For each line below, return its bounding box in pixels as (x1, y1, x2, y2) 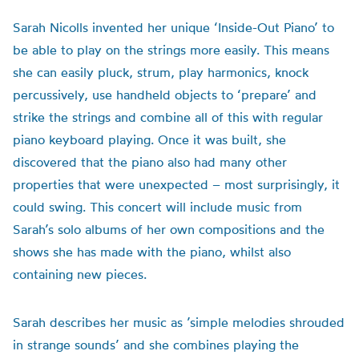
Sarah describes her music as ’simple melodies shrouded (13, 314, 345, 330)
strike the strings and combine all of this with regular (13, 109, 323, 125)
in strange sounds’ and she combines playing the (13, 337, 299, 353)
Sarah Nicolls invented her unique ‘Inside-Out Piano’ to (13, 19, 334, 35)
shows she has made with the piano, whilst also (13, 244, 291, 260)
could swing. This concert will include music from (13, 199, 302, 215)
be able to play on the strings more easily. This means (13, 42, 329, 58)
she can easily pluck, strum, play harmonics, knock (13, 64, 309, 80)
